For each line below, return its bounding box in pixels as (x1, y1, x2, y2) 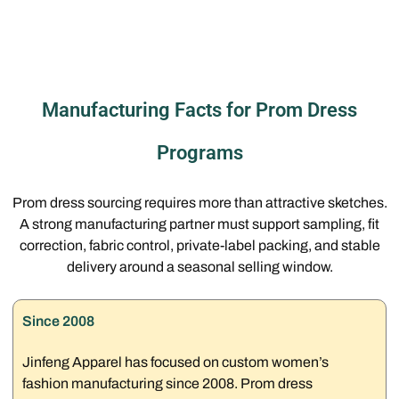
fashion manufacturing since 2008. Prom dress (22, 375, 313, 391)
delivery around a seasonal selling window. (66, 258, 333, 274)
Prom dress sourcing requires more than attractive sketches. (12, 194, 387, 210)
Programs (156, 141, 243, 164)
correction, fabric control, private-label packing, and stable (19, 237, 380, 253)
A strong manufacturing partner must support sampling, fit (20, 216, 379, 232)
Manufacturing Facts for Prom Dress (42, 98, 357, 121)
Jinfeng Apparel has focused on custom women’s (22, 354, 330, 370)
